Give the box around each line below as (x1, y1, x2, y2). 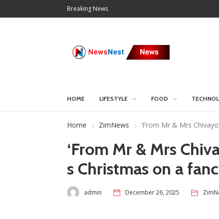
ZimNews (99, 120, 129, 130)
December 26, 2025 (125, 188, 179, 197)
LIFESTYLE (99, 95, 128, 102)
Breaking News (67, 4, 108, 13)
